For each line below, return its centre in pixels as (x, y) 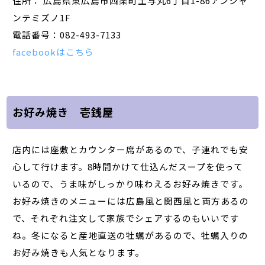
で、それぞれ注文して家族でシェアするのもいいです (126, 218)
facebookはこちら (54, 51)
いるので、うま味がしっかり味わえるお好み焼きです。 (130, 183)
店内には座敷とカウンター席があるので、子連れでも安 (131, 149)
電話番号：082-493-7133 (67, 34)
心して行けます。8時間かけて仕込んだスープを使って (128, 166)
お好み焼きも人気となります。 (79, 252)
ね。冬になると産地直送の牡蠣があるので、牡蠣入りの (131, 235)
